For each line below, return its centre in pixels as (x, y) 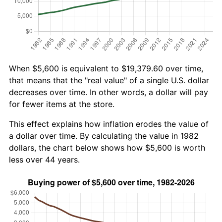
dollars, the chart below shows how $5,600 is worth (107, 147)
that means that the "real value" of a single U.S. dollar (109, 80)
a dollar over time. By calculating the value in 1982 (104, 136)
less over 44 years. (44, 159)
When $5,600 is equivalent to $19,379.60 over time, (106, 68)
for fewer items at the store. (62, 104)
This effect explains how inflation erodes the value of (109, 124)
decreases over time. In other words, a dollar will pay (109, 92)
